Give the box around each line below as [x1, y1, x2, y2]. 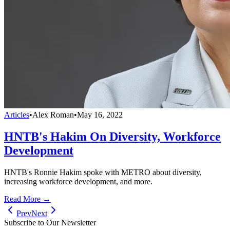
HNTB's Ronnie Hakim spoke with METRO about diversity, [4, 167, 202, 177]
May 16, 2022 [77, 110, 123, 119]
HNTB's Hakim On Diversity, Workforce [4, 129, 221, 143]
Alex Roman [32, 110, 74, 119]
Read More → [4, 194, 51, 203]
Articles [4, 110, 29, 119]
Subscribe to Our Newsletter [4, 218, 96, 227]
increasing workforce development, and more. [4, 177, 152, 186]
